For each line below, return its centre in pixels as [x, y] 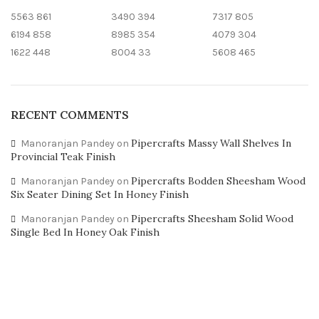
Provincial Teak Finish [63, 157]
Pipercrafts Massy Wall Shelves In [211, 143]
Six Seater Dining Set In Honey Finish [100, 194]
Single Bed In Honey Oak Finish [85, 232]
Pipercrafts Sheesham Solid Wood [212, 219]
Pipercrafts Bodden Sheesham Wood [218, 181]
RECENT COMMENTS [70, 115]
